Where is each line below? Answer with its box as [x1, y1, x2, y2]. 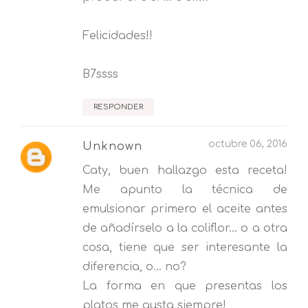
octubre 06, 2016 [208, 138, 287, 149]
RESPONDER [93, 102, 143, 111]
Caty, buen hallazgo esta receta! [82, 164, 287, 177]
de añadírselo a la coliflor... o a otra [82, 221, 287, 234]
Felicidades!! [82, 29, 153, 42]
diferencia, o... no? [82, 260, 186, 273]
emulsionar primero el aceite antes [82, 202, 287, 215]
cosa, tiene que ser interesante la [82, 241, 287, 254]
